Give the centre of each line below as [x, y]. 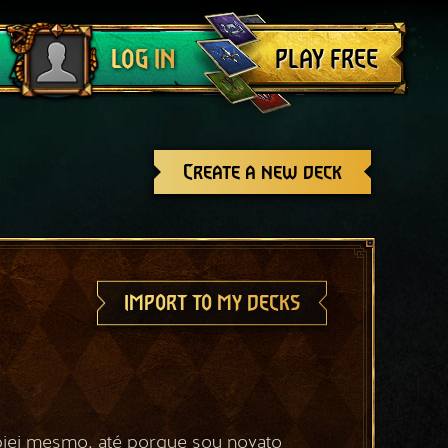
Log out [42, 30]
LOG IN [143, 60]
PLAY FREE [326, 59]
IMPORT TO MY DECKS [212, 303]
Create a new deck [262, 172]
